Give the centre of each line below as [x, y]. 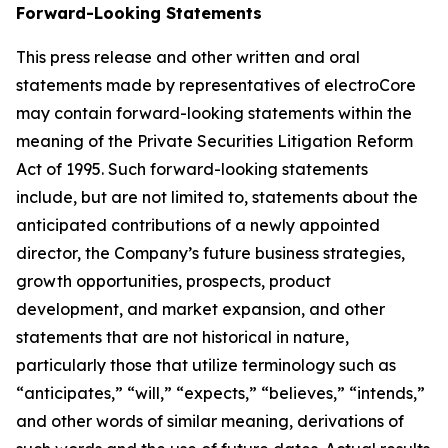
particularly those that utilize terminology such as [206, 365]
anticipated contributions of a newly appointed [198, 225]
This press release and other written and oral [188, 57]
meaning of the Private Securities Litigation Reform [214, 141]
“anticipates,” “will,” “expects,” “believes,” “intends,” [220, 393]
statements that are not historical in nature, [182, 337]
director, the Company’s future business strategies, [210, 253]
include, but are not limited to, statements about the [217, 197]
